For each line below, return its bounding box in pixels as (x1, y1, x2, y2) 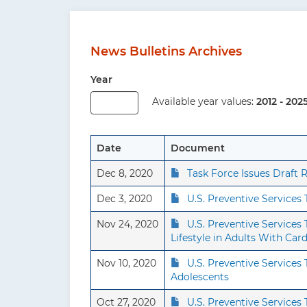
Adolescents (171, 271, 229, 283)
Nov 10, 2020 (97, 257, 156, 269)
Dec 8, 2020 (97, 167, 153, 180)
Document (171, 142, 225, 154)
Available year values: (152, 95, 256, 108)
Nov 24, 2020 (97, 218, 158, 230)
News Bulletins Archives (90, 44, 242, 59)
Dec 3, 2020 (97, 193, 152, 205)
